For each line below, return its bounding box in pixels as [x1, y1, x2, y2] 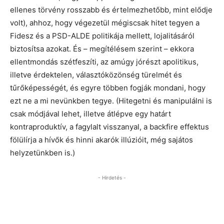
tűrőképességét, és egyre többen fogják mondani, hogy [10, 83, 205, 92]
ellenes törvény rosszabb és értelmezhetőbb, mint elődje [10, 5, 212, 14]
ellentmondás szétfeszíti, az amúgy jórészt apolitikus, [10, 57, 198, 66]
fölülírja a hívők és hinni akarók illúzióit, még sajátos [10, 135, 193, 144]
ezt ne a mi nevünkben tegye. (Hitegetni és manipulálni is [10, 96, 212, 105]
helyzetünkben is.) [10, 148, 75, 157]
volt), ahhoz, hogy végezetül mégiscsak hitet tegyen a [10, 18, 199, 27]
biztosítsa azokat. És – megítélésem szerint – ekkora [10, 44, 194, 53]
